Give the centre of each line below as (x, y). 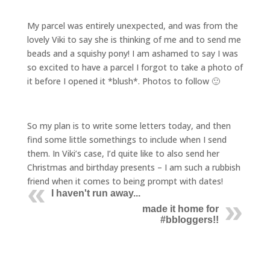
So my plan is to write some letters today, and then (129, 126)
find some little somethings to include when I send (127, 140)
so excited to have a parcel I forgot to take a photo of (135, 67)
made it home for (181, 209)
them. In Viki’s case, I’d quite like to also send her (123, 153)
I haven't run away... (96, 193)
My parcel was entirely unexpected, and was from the (132, 26)
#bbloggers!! (190, 220)
